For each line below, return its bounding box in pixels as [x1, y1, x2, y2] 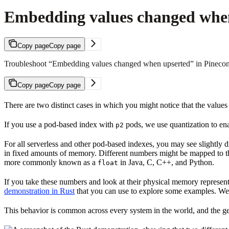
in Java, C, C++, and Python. [118, 157, 214, 167]
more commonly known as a [4, 157, 98, 167]
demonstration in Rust [4, 186, 75, 195]
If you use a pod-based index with [4, 120, 116, 129]
